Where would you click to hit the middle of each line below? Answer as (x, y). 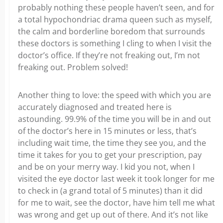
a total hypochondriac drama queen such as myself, (115, 19)
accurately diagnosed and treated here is (95, 107)
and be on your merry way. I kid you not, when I (106, 167)
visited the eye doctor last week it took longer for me (116, 179)
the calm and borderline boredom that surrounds (111, 31)
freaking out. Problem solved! (73, 67)
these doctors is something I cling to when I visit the (115, 43)
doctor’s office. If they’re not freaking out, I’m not (109, 55)
